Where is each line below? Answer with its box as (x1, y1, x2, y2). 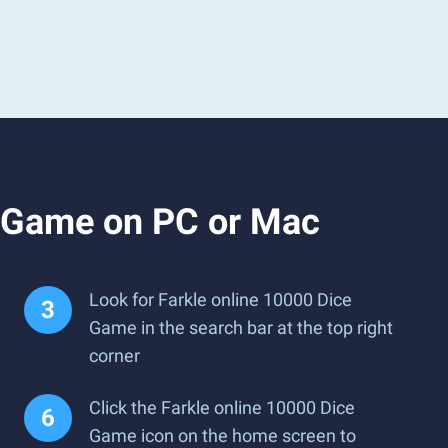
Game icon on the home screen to (89, 425, 356, 446)
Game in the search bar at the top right (89, 317, 393, 338)
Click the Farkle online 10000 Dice (89, 397, 355, 418)
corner (89, 345, 140, 366)
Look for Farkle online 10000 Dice (89, 289, 352, 310)
